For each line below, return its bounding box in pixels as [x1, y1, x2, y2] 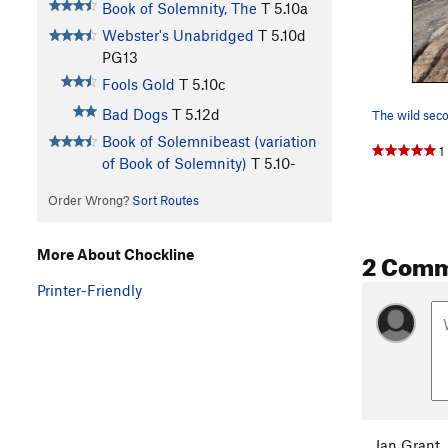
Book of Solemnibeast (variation [101, 132, 317, 151]
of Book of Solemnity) [101, 154, 247, 173]
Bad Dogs [101, 105, 168, 124]
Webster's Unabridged [101, 26, 254, 45]
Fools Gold [101, 75, 175, 94]
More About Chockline [37, 244, 194, 263]
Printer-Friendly [37, 280, 142, 299]
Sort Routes [131, 192, 199, 209]
